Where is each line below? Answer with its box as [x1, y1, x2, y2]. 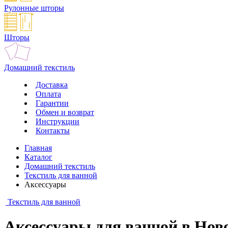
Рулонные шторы [4, 4, 64, 12]
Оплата [36, 90, 61, 98]
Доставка [36, 80, 68, 89]
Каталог [24, 153, 52, 161]
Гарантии [36, 99, 69, 107]
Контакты [36, 126, 70, 135]
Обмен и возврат [36, 108, 94, 117]
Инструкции [36, 117, 79, 126]
